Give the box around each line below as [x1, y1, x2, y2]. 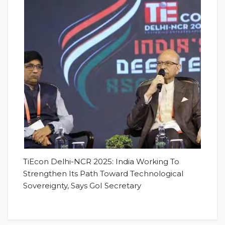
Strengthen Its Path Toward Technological [23, 168, 183, 178]
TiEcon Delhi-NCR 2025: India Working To [23, 156, 179, 166]
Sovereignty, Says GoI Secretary [23, 180, 141, 190]
